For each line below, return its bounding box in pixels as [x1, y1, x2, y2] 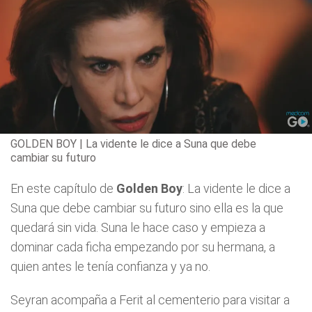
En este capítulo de [10, 180, 116, 196]
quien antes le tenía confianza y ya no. [10, 258, 210, 274]
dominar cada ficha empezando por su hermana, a [10, 239, 275, 254]
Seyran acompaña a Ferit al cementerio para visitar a [10, 292, 290, 307]
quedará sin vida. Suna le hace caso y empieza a [10, 219, 265, 235]
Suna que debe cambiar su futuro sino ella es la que [10, 200, 283, 215]
